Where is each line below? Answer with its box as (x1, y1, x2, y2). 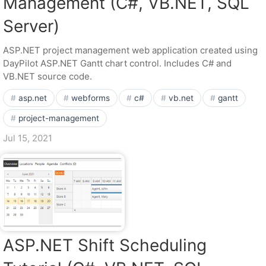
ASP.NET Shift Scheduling (3, 235, 207, 255)
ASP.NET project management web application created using (3, 45, 258, 56)
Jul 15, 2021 (3, 132, 52, 144)
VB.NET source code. (3, 71, 92, 82)
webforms (71, 93, 110, 103)
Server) (3, 16, 59, 36)
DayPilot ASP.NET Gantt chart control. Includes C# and (3, 58, 232, 69)
